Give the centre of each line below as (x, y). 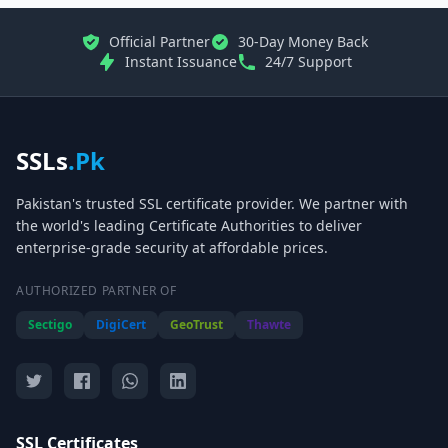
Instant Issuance (180, 61)
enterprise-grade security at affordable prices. (172, 247)
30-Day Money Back (302, 41)
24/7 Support (308, 61)
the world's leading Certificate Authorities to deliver (189, 225)
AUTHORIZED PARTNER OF (96, 290)
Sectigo (50, 324)
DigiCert (121, 324)
